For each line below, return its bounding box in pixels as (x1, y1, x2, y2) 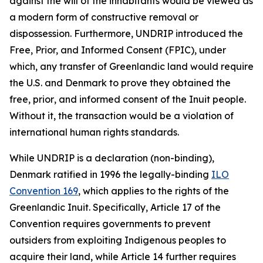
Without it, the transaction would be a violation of (9, 110, 234, 122)
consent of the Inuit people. (120, 93, 246, 105)
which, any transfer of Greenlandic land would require (9, 60, 254, 72)
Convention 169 (9, 185, 78, 197)
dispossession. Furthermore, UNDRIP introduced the (9, 28, 243, 39)
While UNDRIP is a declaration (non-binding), (9, 152, 214, 164)
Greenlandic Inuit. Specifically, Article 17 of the (9, 201, 221, 213)
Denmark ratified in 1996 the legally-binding (9, 168, 211, 180)
